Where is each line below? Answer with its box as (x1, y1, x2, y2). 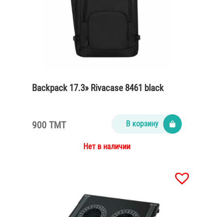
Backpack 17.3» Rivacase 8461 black (32, 82, 164, 94)
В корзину (125, 119, 158, 129)
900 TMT (32, 119, 66, 131)
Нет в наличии (83, 141, 130, 151)
